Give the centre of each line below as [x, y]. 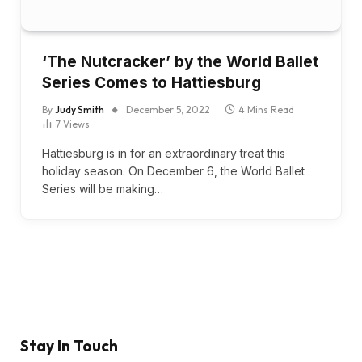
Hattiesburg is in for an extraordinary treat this [164, 153]
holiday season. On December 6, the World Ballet [173, 170]
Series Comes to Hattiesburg [152, 82]
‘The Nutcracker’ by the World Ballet [180, 61]
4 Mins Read [266, 109]
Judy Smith [80, 109]
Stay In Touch [69, 345]
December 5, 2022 [168, 109]
